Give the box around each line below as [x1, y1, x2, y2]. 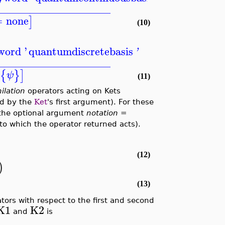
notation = [86, 108, 127, 117]
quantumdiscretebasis [28, 42, 133, 61]
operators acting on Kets [25, 86, 121, 95]
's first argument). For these [47, 97, 154, 106]
